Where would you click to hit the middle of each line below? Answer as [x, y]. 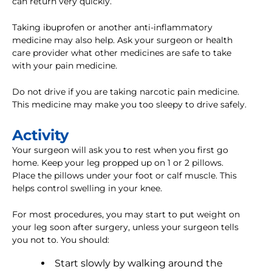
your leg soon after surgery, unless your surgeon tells [125, 227]
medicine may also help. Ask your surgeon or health [122, 40]
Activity [40, 135]
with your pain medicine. [65, 66]
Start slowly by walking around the [139, 263]
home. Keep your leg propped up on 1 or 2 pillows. [118, 163]
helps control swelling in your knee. [87, 189]
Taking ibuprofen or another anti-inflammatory [112, 28]
